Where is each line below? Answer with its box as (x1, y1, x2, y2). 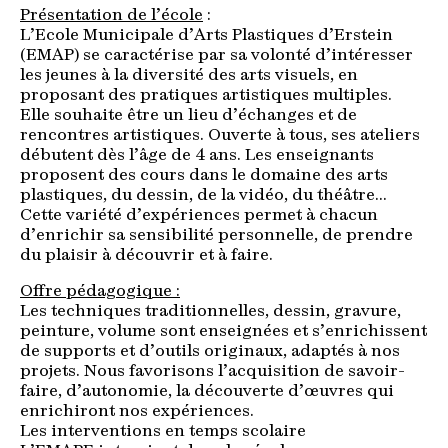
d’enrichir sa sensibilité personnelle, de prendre (20, 228, 413, 245)
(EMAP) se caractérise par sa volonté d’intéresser (20, 48, 413, 65)
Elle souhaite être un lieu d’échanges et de (20, 108, 357, 125)
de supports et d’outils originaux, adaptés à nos (20, 344, 400, 361)
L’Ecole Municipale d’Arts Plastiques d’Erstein (20, 28, 393, 45)
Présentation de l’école (20, 8, 203, 25)
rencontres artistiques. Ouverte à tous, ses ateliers (20, 128, 420, 145)
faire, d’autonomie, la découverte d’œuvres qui (20, 384, 394, 401)
